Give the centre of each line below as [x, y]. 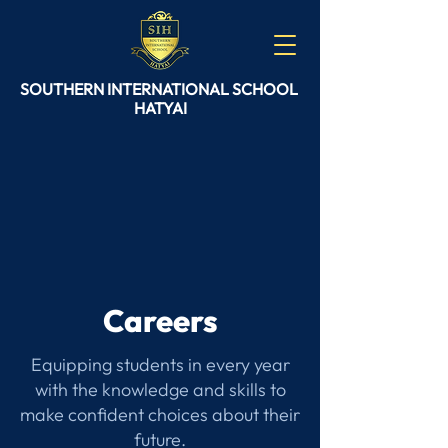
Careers [160, 320]
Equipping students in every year [160, 364]
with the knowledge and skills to [160, 389]
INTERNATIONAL [169, 89]
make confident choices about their [160, 414]
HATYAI [160, 108]
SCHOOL [266, 89]
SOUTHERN [63, 89]
